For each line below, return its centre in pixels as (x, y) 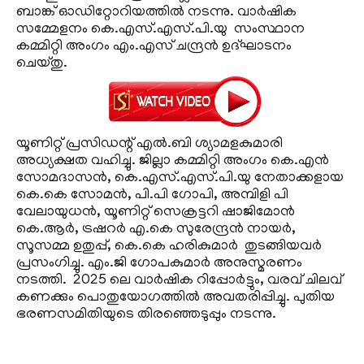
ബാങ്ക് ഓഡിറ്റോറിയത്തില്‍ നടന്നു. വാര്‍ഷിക (156, 13)
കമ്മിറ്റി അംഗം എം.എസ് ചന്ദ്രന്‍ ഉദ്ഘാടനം (154, 48)
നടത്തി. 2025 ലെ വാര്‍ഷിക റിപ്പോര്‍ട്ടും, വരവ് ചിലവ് (179, 282)
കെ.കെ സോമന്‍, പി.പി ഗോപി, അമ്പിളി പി (152, 196)
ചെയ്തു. (43, 65)
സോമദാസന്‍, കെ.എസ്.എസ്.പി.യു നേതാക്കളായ (180, 179)
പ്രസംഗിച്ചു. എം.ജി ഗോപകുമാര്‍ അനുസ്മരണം (159, 264)
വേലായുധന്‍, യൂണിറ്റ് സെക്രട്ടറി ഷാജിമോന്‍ (156, 213)
